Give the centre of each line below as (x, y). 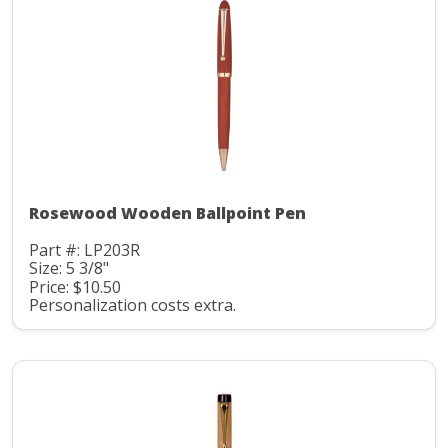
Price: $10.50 (75, 286)
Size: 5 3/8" (69, 268)
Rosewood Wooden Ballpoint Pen (167, 212)
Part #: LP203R (84, 249)
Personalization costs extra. (132, 305)
